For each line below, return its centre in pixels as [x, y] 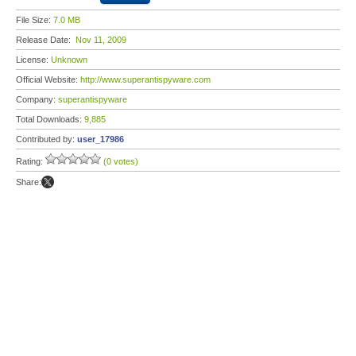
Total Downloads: [50, 119]
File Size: [35, 20]
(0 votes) [121, 161]
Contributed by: [46, 139]
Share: [29, 182]
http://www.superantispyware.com [145, 79]
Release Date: [46, 40]
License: [33, 60]
